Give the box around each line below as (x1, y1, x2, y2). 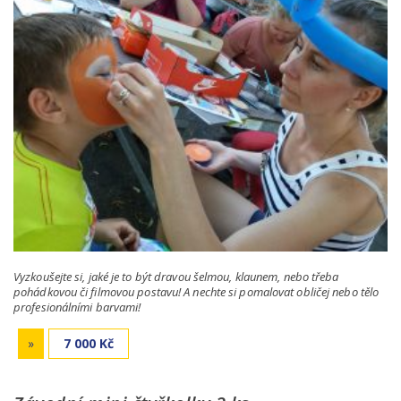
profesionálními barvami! (13, 299, 141, 316)
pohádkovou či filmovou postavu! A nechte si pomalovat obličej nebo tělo (13, 284, 380, 301)
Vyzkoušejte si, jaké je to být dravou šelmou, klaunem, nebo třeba (13, 269, 339, 286)
